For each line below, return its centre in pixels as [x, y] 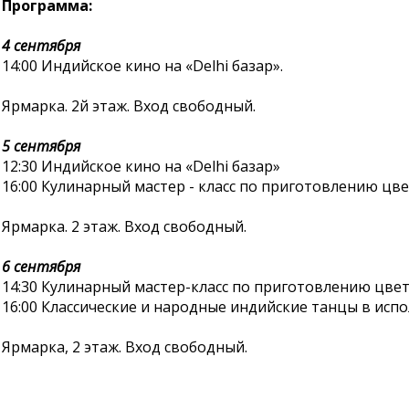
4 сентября [41, 46]
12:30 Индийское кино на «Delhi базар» [141, 166]
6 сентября [41, 267]
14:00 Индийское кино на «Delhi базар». [142, 66]
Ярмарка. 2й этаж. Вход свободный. [129, 106]
